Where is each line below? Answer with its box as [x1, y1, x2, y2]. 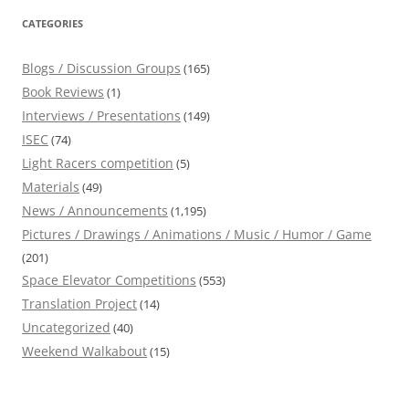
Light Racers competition [22, 154, 173, 173]
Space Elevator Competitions [22, 271, 196, 289]
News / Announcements [22, 202, 168, 220]
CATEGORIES [22, 16, 83, 31]
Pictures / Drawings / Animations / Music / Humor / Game [22, 225, 372, 244]
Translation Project [22, 295, 137, 313]
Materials [22, 178, 79, 196]
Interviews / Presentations [22, 107, 181, 125]
